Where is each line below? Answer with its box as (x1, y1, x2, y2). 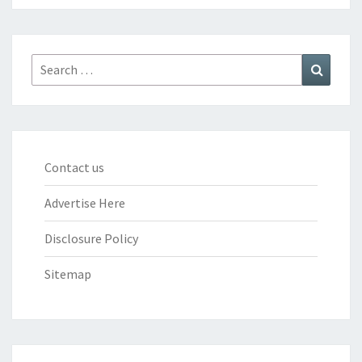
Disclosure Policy (44, 229, 138, 246)
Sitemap (44, 265, 91, 282)
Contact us (44, 158, 104, 175)
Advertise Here (44, 194, 125, 211)
